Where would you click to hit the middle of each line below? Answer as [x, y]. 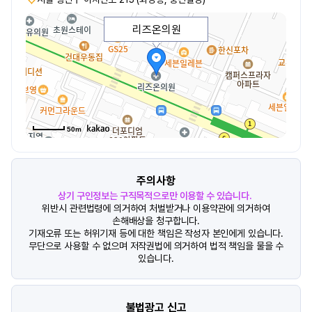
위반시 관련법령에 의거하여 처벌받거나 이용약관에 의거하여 [156, 208]
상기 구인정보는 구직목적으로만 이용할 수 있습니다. [155, 196]
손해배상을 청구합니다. [156, 221]
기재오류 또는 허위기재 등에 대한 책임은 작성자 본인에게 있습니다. [156, 233]
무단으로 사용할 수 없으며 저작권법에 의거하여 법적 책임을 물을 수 [156, 246]
